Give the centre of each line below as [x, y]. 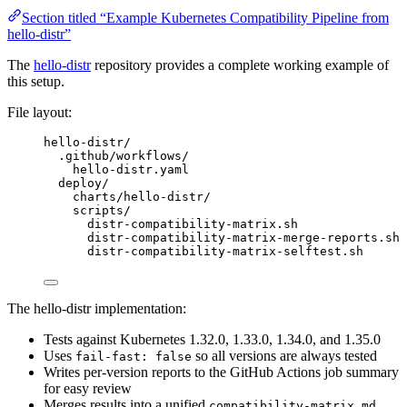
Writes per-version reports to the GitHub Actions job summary [221, 372]
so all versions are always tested [284, 355]
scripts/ [102, 210]
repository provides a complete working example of [240, 65]
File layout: [40, 112]
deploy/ [84, 183]
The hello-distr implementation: [97, 308]
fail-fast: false [134, 356]
